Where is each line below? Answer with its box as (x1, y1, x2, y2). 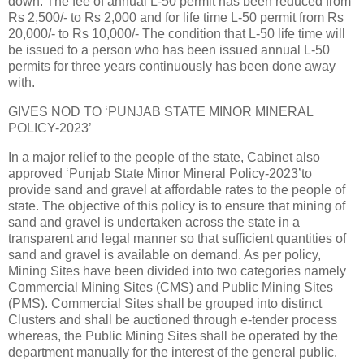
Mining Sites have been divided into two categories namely (8, 263, 346, 278)
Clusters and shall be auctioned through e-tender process (8, 312, 337, 327)
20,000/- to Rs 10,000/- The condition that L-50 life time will (8, 26, 345, 41)
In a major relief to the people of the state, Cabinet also (8, 149, 320, 164)
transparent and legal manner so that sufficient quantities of (8, 231, 346, 245)
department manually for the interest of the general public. (8, 344, 337, 359)
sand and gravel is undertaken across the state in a (8, 214, 300, 229)
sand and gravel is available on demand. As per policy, (8, 247, 321, 262)
